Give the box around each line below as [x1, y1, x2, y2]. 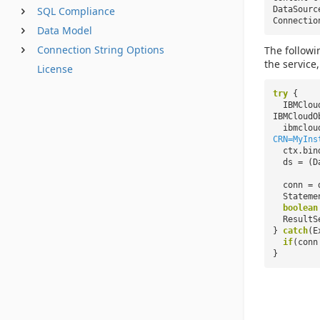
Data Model [37, 24, 92, 37]
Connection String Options [37, 43, 164, 56]
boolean [283, 202, 318, 213]
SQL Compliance [37, 4, 115, 18]
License [37, 62, 73, 76]
